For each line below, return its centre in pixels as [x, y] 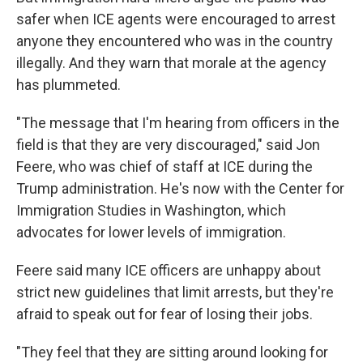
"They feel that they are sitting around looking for [172, 352]
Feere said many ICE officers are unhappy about [169, 270]
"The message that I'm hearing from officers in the [178, 123]
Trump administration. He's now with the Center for [180, 188]
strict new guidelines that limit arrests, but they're [175, 292]
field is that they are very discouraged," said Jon [168, 145]
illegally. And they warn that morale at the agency [171, 63]
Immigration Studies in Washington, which [151, 210]
